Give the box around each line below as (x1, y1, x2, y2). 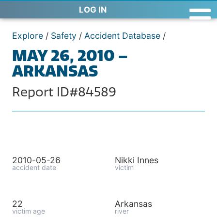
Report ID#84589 (12, 85, 116, 100)
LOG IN (79, 5, 107, 15)
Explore (12, 31, 43, 41)
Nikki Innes (114, 155, 158, 165)
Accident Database (84, 31, 160, 41)
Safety (51, 31, 77, 41)
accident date (12, 163, 56, 171)
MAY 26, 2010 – (12, 46, 128, 65)
